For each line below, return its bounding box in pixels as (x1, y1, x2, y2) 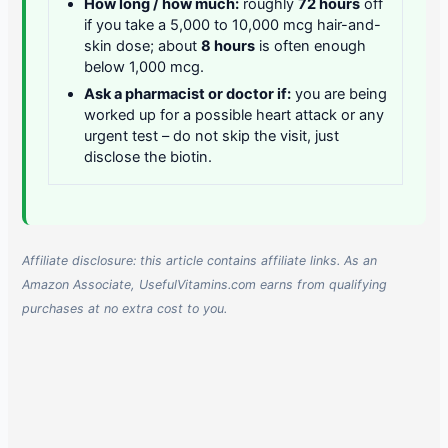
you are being (291, 84, 388, 103)
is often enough (255, 36, 367, 55)
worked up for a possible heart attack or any (84, 105, 385, 124)
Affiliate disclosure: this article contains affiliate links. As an (22, 252, 378, 268)
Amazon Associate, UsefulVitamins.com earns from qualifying (22, 276, 388, 292)
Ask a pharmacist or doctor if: (84, 84, 292, 103)
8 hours (201, 36, 256, 55)
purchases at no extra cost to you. (22, 300, 228, 316)
